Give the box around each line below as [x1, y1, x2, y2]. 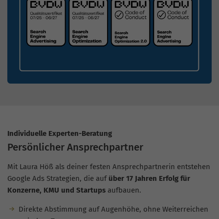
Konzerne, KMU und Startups [7, 186, 106, 195]
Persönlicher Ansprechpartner [7, 141, 143, 153]
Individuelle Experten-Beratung [7, 129, 114, 138]
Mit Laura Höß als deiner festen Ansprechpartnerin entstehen [7, 162, 210, 172]
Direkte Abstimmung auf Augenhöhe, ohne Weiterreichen [18, 205, 208, 214]
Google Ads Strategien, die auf [7, 174, 109, 183]
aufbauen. [106, 186, 141, 195]
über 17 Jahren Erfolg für [109, 174, 190, 183]
